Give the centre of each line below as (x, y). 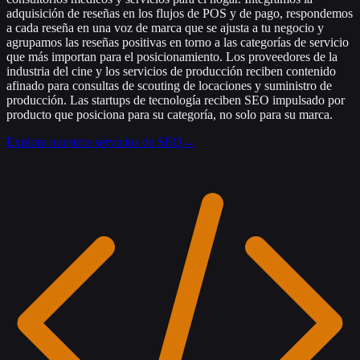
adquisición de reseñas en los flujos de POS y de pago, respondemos (180, 13)
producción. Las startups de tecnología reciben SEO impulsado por (176, 100)
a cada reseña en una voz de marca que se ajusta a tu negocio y (165, 27)
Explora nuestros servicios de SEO (94, 141)
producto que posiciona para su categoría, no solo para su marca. (170, 114)
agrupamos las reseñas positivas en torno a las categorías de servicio (178, 42)
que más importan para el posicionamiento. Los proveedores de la (172, 56)
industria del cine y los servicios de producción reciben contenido (171, 71)
